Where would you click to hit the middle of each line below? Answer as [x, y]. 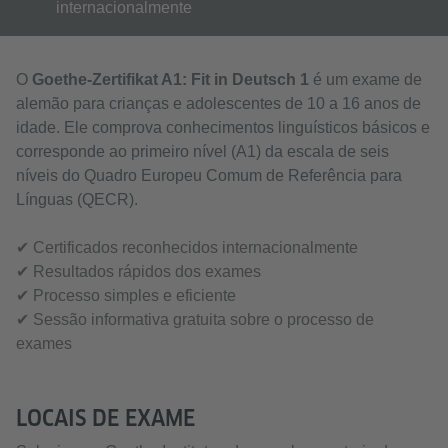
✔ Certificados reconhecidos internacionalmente [187, 247]
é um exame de [365, 79]
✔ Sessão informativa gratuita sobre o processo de [195, 319]
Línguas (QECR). [77, 199]
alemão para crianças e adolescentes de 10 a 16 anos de [218, 103]
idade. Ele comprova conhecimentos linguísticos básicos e [223, 127]
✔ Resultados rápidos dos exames [138, 271]
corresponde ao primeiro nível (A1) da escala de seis [202, 151]
